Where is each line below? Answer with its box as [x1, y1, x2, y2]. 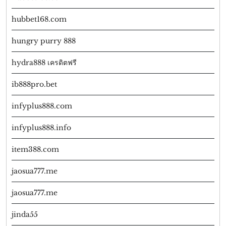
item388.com [12, 145, 59, 154]
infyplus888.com [12, 101, 72, 111]
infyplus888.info [12, 123, 71, 133]
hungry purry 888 [12, 36, 76, 46]
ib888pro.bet [12, 80, 57, 89]
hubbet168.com [12, 15, 67, 24]
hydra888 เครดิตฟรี [12, 58, 77, 68]
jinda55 [12, 210, 38, 219]
